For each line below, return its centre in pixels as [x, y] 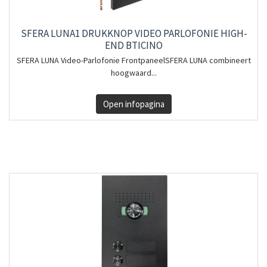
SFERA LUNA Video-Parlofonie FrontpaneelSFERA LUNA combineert [134, 60]
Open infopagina [133, 104]
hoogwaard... [134, 73]
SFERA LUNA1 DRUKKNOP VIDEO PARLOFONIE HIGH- [134, 33]
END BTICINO [134, 45]
